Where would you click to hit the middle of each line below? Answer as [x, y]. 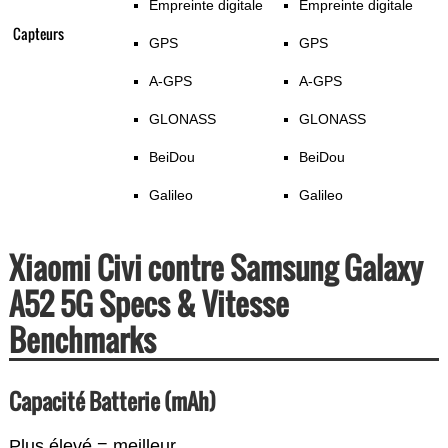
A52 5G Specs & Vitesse [148, 304]
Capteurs [38, 34]
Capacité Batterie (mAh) [112, 401]
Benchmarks [82, 340]
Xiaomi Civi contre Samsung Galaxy [215, 268]
